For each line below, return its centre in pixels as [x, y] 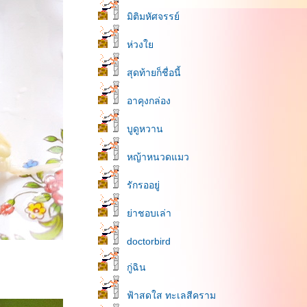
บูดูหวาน [145, 129]
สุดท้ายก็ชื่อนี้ [154, 73]
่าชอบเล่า [149, 213]
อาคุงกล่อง [149, 101]
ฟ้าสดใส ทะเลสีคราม [171, 295]
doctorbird [149, 241]
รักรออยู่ [143, 185]
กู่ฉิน [136, 267]
